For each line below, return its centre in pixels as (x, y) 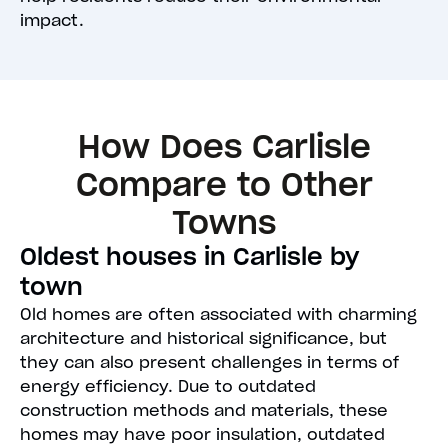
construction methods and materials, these (204, 410)
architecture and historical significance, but (203, 338)
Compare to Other (224, 185)
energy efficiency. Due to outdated (168, 386)
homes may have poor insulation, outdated (202, 434)
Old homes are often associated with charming (218, 314)
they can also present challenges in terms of (209, 362)
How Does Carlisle (224, 147)
